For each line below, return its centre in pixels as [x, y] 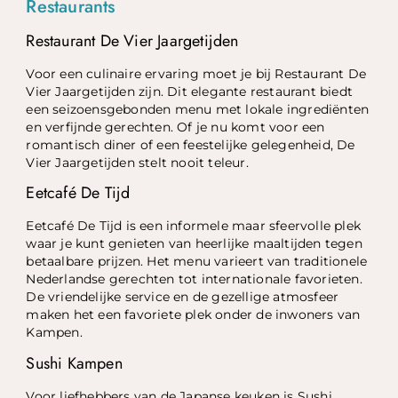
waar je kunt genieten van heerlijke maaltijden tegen [194, 244]
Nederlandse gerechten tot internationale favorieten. [194, 279]
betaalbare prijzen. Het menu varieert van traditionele [197, 262]
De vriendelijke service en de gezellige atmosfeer [183, 297]
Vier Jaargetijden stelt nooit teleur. [137, 162]
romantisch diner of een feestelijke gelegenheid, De [191, 144]
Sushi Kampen [74, 363]
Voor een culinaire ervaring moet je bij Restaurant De [196, 73]
